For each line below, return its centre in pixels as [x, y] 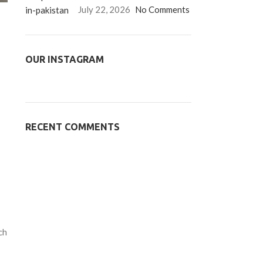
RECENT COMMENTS [72, 127]
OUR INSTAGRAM [64, 59]
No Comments [162, 9]
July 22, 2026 [104, 9]
